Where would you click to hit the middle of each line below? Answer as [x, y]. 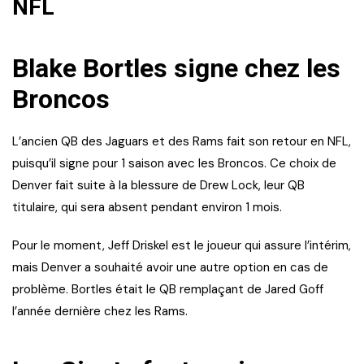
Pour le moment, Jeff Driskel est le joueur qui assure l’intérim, [182, 245]
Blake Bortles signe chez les [176, 68]
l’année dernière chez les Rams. [100, 311]
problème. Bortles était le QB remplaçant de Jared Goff [168, 289]
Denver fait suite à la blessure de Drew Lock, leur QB [158, 185]
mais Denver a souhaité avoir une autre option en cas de [170, 267]
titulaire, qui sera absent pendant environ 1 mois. [147, 207]
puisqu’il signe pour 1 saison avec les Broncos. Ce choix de [174, 163]
